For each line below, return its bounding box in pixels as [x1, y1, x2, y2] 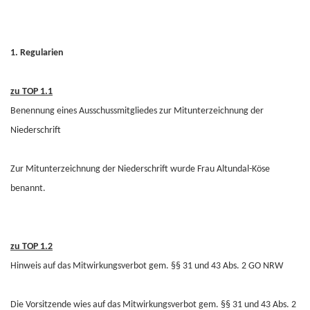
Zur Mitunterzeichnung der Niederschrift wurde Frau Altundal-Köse [10, 164, 270, 174]
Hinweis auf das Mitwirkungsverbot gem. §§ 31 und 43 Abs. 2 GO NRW [10, 261, 283, 271]
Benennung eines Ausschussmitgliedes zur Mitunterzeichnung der [10, 106, 264, 116]
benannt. [10, 183, 46, 194]
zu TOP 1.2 [10, 241, 53, 252]
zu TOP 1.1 [10, 86, 53, 97]
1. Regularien [10, 48, 64, 58]
